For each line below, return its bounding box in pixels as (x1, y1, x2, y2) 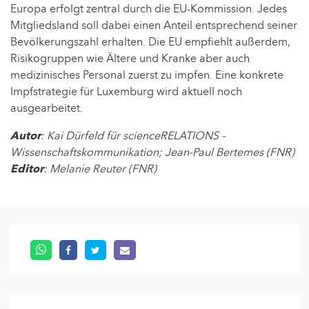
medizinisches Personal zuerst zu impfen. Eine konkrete (10, 67, 283, 83)
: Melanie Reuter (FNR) (43, 161, 157, 177)
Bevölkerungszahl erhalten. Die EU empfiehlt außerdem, (10, 34, 290, 50)
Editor (10, 161, 43, 177)
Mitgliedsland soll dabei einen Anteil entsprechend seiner (10, 17, 297, 33)
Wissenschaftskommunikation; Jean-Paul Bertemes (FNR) (10, 144, 295, 160)
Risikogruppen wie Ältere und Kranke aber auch (10, 50, 250, 66)
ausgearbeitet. (10, 100, 83, 116)
